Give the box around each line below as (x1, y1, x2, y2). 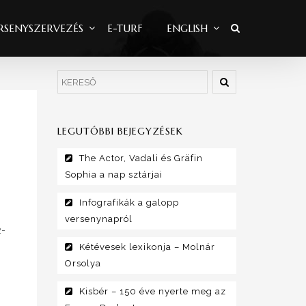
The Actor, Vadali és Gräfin (79, 153, 203, 164)
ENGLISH (167, 22, 208, 35)
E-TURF (107, 22, 143, 35)
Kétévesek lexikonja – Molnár (79, 242, 215, 253)
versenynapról (64, 214, 133, 225)
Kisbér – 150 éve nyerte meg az (79, 286, 226, 297)
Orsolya (64, 258, 101, 269)
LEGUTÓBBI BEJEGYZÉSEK (57, 125, 183, 138)
